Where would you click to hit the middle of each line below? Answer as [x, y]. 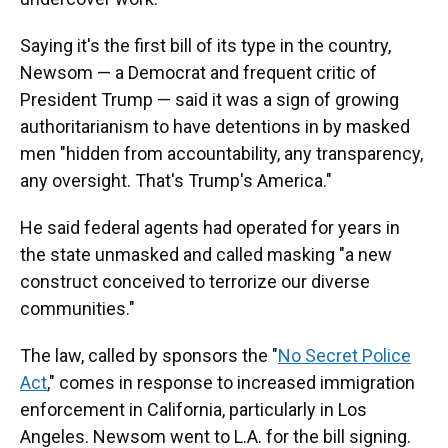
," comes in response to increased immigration [231, 382]
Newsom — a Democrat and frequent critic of [198, 72]
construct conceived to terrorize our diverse [195, 281]
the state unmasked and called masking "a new [206, 254]
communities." [77, 308]
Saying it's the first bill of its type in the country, [205, 45]
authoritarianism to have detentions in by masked [215, 126]
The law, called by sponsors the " [149, 355]
